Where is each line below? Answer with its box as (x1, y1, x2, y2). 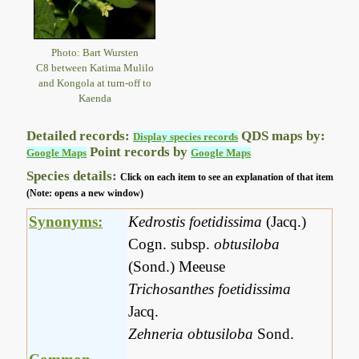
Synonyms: (29, 213, 103, 231)
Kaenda (78, 91, 111, 104)
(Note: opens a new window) (26, 188, 144, 200)
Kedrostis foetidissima (128, 213, 263, 231)
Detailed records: (26, 128, 134, 144)
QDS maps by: (238, 128, 326, 144)
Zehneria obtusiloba (128, 325, 254, 343)
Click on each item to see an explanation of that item (120, 171, 334, 184)
